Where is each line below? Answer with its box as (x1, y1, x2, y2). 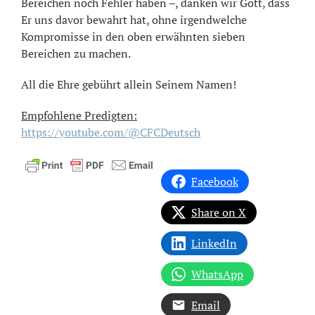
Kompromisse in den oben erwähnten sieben (20, 28, 245, 44)
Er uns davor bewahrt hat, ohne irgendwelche (20, 11, 247, 27)
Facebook (191, 173, 238, 189)
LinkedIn (191, 235, 237, 251)
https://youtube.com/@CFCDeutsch (20, 124, 200, 140)
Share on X (191, 204, 246, 220)
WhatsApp (191, 266, 243, 282)
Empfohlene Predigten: (20, 107, 137, 123)
